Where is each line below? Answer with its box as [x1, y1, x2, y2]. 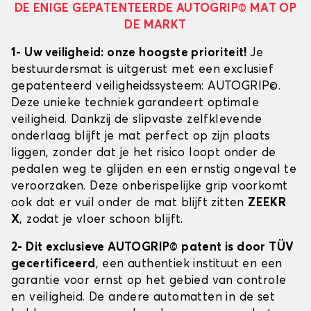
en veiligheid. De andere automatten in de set [11, 292, 275, 304]
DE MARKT [124, 19, 187, 32]
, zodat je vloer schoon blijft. [19, 214, 183, 226]
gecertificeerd [11, 258, 96, 271]
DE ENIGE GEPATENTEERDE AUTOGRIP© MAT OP [14, 3, 297, 15]
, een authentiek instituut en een [95, 258, 283, 271]
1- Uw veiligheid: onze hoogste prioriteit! [11, 47, 251, 60]
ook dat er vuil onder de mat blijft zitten [11, 197, 249, 210]
